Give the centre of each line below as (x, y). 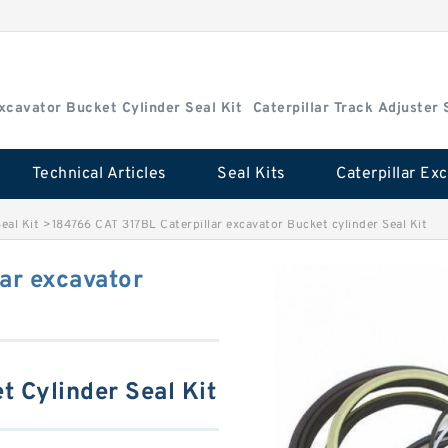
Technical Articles (99, 174)
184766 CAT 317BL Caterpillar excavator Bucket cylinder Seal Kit (239, 225)
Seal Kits (251, 174)
